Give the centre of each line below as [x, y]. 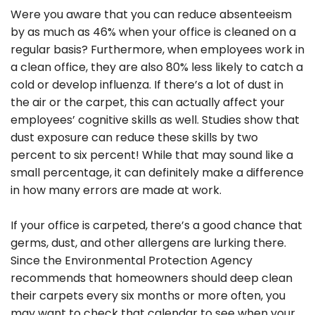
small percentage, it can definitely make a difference [157, 172]
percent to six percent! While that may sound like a [152, 155]
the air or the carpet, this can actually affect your [148, 102]
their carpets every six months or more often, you [148, 295]
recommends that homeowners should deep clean [152, 278]
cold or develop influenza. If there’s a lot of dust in [147, 84]
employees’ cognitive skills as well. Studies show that [155, 120]
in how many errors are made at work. [116, 190]
